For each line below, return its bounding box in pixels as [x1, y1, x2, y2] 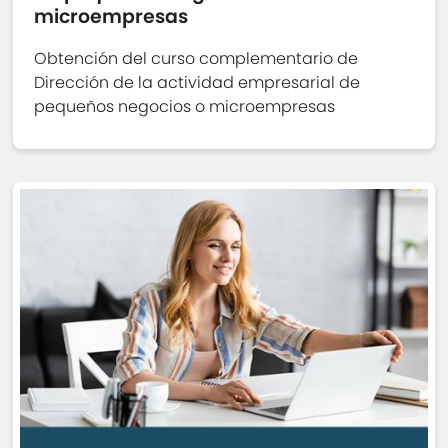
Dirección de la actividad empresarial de [34, 71, 361, 94]
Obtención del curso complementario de [34, 47, 359, 70]
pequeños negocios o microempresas [34, 95, 336, 118]
